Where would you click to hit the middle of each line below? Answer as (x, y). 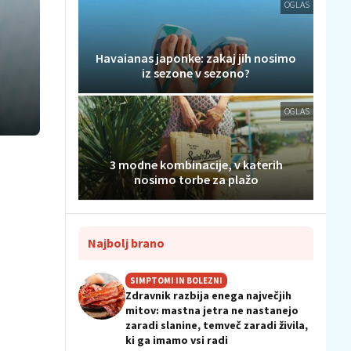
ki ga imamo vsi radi (177, 340)
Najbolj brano (126, 243)
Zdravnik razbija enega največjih (208, 296)
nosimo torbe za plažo (196, 180)
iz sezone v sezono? (196, 72)
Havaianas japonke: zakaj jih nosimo (196, 58)
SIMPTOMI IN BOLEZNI (176, 281)
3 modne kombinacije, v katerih (196, 165)
